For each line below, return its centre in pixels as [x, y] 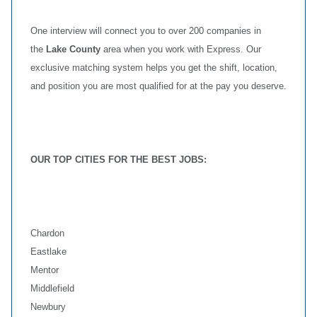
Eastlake [48, 252]
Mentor [45, 270]
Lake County [73, 49]
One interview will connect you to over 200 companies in [146, 31]
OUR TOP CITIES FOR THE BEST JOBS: [119, 160]
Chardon [47, 233]
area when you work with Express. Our [181, 49]
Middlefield [52, 288]
